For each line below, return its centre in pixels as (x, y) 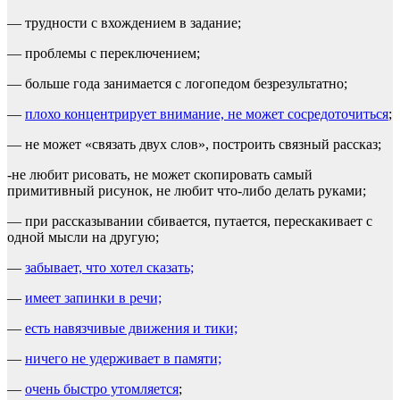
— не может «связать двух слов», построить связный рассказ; (194, 144)
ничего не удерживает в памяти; (123, 358)
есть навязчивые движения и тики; (131, 328)
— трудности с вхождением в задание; (124, 22)
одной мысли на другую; (83, 237)
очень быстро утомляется (102, 388)
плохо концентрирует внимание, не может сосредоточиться (207, 113)
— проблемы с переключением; (104, 53)
